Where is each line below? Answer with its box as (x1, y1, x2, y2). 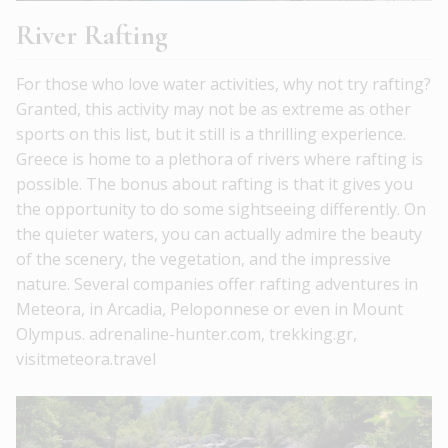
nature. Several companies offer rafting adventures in (16, 272, 418, 295)
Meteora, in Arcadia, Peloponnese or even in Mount (16, 297, 403, 320)
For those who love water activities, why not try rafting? (16, 72, 431, 95)
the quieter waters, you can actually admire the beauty (16, 222, 422, 245)
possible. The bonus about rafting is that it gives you (16, 172, 413, 195)
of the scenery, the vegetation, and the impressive (16, 247, 391, 270)
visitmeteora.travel (16, 347, 156, 370)
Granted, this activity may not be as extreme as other (16, 97, 411, 120)
